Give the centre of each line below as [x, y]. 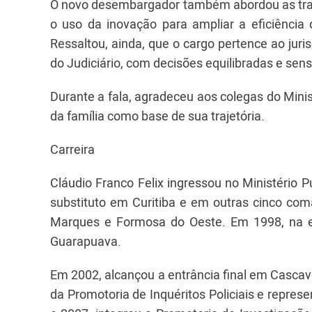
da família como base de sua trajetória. [157, 116]
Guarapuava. [86, 241]
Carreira [72, 149]
